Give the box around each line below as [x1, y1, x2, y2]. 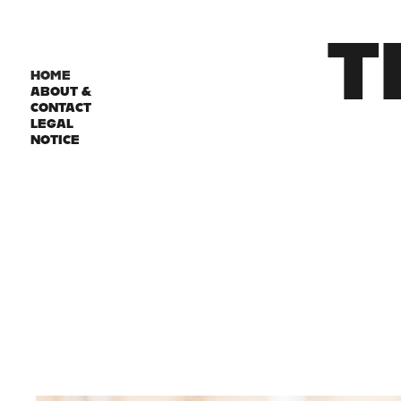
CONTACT [30, 99, 91, 115]
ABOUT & [30, 83, 91, 99]
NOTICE [30, 132, 80, 148]
